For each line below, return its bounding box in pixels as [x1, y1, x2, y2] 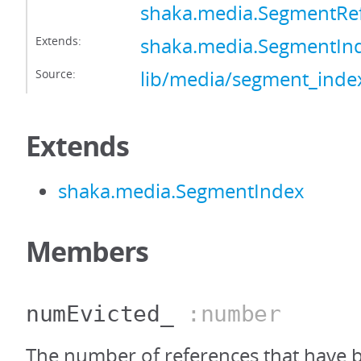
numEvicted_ [26, 301, 174, 327]
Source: [35, 66, 76, 81]
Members [26, 233, 148, 270]
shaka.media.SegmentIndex [58, 178, 305, 204]
